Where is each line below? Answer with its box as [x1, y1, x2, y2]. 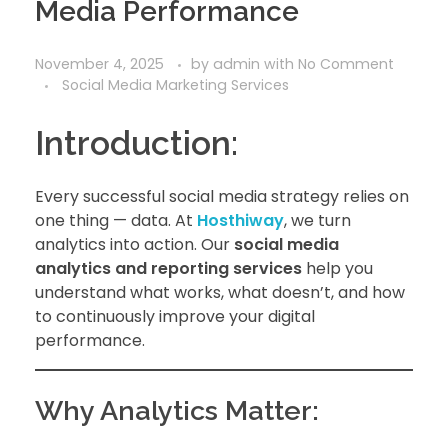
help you [302, 256, 373, 280]
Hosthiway [197, 208, 284, 232]
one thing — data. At [35, 208, 197, 232]
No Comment [298, 53, 394, 74]
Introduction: [35, 122, 238, 163]
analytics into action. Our [35, 232, 234, 256]
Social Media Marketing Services [62, 74, 289, 95]
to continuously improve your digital [35, 304, 315, 328]
